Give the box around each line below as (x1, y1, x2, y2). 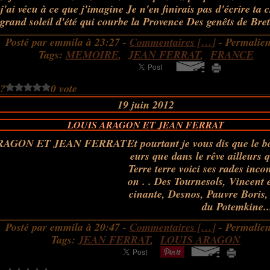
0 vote (51, 81, 78, 96)
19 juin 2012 (118, 97, 174, 112)
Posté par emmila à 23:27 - (5, 34, 130, 49)
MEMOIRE (65, 47, 119, 62)
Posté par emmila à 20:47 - (5, 219, 130, 234)
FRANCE (210, 47, 254, 62)
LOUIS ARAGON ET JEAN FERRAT (67, 118, 224, 131)
